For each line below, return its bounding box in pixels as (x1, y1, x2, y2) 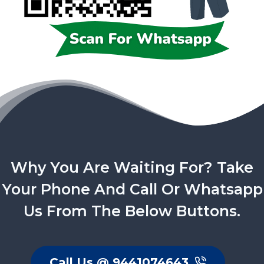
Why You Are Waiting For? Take (11, 158, 253, 176)
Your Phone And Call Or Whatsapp (1, 180, 263, 198)
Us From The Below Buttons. (24, 202, 240, 220)
